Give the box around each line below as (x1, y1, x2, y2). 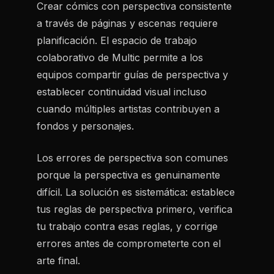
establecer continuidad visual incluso (37, 86, 207, 98)
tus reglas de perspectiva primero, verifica (37, 203, 232, 215)
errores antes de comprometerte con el (37, 237, 221, 250)
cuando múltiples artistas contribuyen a (37, 103, 220, 115)
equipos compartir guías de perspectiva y (37, 68, 228, 81)
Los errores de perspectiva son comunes (37, 152, 228, 164)
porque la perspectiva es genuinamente (37, 169, 220, 181)
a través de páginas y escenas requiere (37, 17, 218, 29)
